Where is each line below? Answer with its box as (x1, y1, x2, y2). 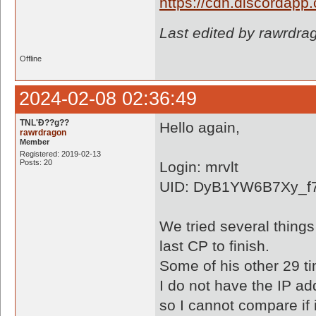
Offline (20, 54, 42, 63)
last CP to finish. (159, 238, 269, 254)
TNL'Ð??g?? (20, 118, 69, 128)
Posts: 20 (20, 158, 52, 166)
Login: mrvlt (159, 159, 238, 175)
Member (20, 138, 49, 146)
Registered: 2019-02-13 (20, 150, 101, 158)
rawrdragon (20, 128, 66, 138)
